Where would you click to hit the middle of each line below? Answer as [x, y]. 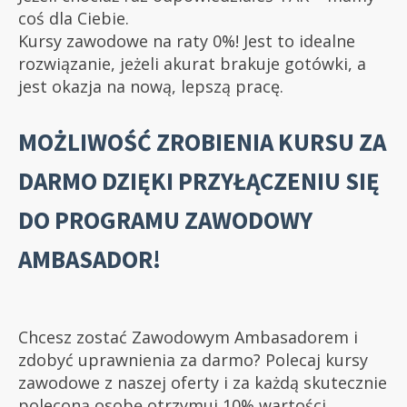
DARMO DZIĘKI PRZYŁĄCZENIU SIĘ [199, 181]
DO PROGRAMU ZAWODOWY [165, 220]
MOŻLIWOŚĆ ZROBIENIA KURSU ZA [202, 142]
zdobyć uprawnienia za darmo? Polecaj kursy [193, 360]
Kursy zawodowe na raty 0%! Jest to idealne [187, 41]
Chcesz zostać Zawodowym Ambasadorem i [188, 338]
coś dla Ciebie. [74, 19]
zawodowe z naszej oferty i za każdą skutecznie [203, 383]
